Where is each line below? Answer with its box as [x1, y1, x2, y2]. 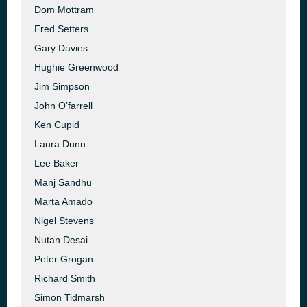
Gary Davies [34, 42, 88, 53]
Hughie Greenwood [34, 62, 119, 73]
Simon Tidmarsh [34, 292, 105, 303]
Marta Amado [34, 196, 93, 207]
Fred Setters [34, 23, 88, 34]
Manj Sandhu [34, 177, 92, 188]
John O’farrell [34, 100, 93, 111]
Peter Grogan [34, 254, 93, 265]
